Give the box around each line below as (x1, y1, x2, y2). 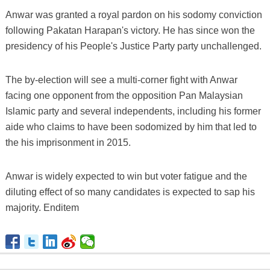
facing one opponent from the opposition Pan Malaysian (5, 90, 243, 101)
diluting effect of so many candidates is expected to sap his (5, 186, 255, 197)
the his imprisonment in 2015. (5, 137, 131, 148)
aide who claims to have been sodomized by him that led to (5, 121, 257, 132)
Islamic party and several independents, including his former (5, 105, 261, 116)
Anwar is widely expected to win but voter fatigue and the (5, 171, 247, 181)
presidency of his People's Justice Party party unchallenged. (5, 40, 262, 51)
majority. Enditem (5, 202, 79, 213)
